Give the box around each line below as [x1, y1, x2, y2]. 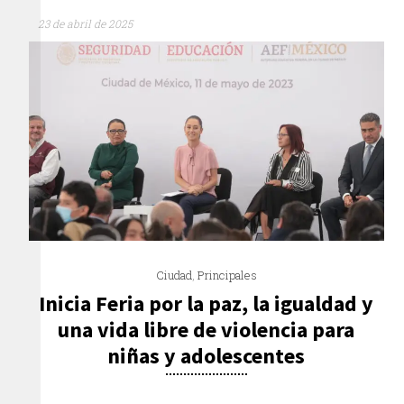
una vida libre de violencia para [58, 316, 355, 344]
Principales [197, 267, 257, 284]
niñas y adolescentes [107, 342, 306, 371]
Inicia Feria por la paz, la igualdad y [39, 289, 374, 318]
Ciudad [155, 267, 192, 284]
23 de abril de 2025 [38, 16, 133, 32]
